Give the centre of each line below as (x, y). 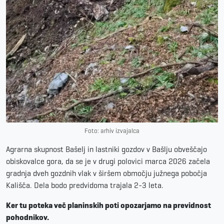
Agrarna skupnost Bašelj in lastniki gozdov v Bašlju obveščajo (106, 149)
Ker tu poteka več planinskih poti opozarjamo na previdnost (108, 205)
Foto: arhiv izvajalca (112, 130)
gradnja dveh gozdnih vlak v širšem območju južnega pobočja (106, 173)
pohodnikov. (27, 217)
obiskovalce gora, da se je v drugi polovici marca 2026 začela (108, 161)
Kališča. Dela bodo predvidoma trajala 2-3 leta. (85, 185)
